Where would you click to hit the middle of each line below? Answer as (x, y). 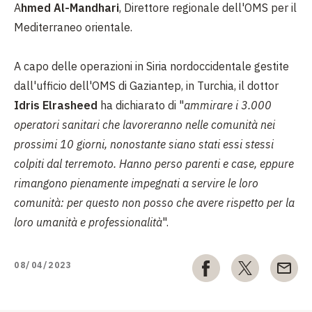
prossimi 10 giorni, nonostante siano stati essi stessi (144, 144)
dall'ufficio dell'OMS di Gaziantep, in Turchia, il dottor (146, 86)
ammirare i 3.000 (228, 105)
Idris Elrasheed (56, 105)
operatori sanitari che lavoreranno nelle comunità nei (145, 125)
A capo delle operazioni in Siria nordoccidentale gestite (151, 66)
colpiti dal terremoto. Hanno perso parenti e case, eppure (154, 164)
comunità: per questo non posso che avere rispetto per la (154, 203)
